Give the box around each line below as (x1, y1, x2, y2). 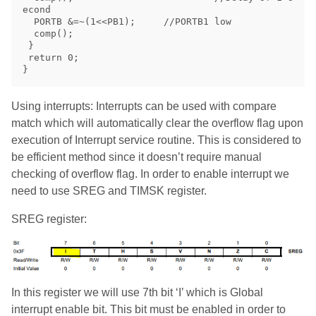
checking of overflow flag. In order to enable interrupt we (11, 167, 289, 180)
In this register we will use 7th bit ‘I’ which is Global (11, 286, 263, 298)
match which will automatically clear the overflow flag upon (11, 116, 303, 129)
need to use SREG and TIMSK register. (11, 184, 207, 197)
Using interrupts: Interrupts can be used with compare (11, 99, 276, 112)
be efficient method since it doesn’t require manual (11, 150, 262, 163)
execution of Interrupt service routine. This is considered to (11, 133, 301, 146)
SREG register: (11, 212, 87, 225)
